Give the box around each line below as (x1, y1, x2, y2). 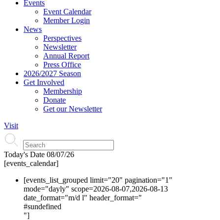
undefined (30, 202, 61, 211)
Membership (43, 87, 82, 95)
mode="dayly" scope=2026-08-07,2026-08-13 (24, 185, 168, 193)
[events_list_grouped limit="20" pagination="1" (24, 176, 172, 184)
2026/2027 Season (24, 69, 81, 78)
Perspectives (43, 34, 82, 42)
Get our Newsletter (43, 105, 102, 113)
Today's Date (4, 150, 45, 159)
